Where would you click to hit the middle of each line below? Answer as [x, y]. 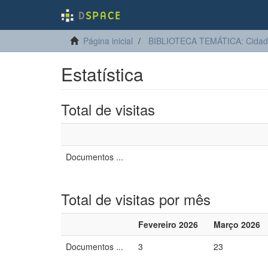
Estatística [102, 74]
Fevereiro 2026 [168, 224]
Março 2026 [237, 224]
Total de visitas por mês [136, 199]
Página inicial [108, 41]
